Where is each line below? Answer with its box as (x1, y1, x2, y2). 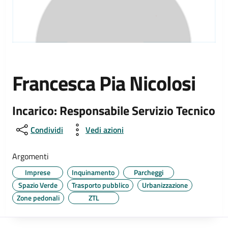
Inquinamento (72, 167, 115, 178)
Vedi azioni (85, 124, 124, 136)
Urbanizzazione (142, 180, 188, 190)
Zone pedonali (17, 192, 60, 203)
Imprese (25, 167, 50, 178)
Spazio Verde (18, 180, 58, 190)
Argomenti (12, 150, 49, 162)
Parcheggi (134, 167, 163, 178)
